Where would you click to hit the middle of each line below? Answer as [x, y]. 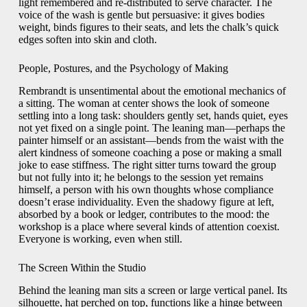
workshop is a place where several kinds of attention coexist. [149, 227]
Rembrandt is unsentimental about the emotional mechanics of [152, 91]
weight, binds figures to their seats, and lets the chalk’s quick [148, 27]
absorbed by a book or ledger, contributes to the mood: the [144, 214]
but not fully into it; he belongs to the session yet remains [140, 177]
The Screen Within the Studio [82, 268]
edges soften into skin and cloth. [87, 40]
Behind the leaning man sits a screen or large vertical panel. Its [152, 291]
